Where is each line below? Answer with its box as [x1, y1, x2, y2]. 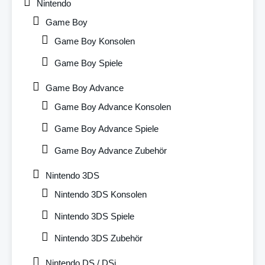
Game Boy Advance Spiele [54, 123, 159, 134]
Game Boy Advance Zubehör [54, 145, 167, 156]
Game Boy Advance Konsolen [54, 101, 171, 112]
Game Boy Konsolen [54, 35, 135, 46]
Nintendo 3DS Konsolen [54, 189, 147, 199]
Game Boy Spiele [54, 57, 122, 68]
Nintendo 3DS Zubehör [54, 232, 143, 243]
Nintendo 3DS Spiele [54, 211, 134, 221]
